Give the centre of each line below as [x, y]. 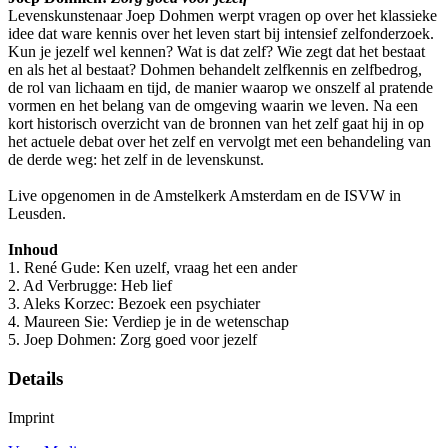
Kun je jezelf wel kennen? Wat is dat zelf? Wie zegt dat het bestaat [216, 52]
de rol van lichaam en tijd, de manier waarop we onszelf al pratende [220, 88]
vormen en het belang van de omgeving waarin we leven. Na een [213, 106]
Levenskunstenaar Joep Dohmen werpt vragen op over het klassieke [222, 16]
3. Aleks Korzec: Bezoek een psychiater [134, 304]
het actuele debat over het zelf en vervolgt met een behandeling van [219, 142]
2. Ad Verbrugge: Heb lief [90, 286]
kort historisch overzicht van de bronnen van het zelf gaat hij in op [216, 124]
